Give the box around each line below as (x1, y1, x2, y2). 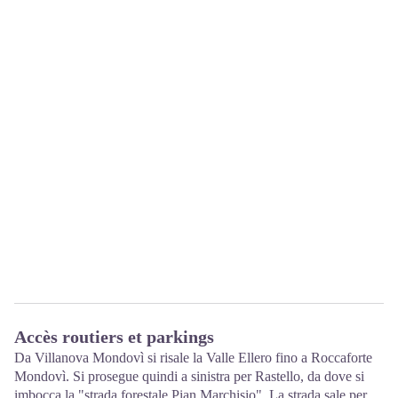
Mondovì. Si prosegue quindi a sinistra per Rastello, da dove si (14, 368, 364, 384)
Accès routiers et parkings (14, 326, 214, 346)
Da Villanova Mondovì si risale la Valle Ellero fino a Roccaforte (14, 349, 372, 365)
